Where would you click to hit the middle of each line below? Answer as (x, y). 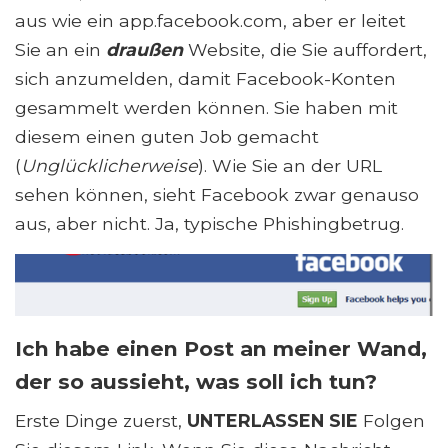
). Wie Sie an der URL (290, 166)
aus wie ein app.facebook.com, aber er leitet (210, 21)
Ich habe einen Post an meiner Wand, (221, 349)
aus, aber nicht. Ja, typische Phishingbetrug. (209, 224)
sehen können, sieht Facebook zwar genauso (217, 195)
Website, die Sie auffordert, (307, 50)
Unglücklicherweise (109, 166)
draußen (147, 50)
